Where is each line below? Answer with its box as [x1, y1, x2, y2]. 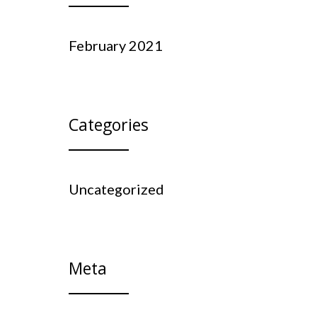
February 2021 [69, 36, 163, 54]
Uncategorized [69, 180, 164, 197]
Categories [69, 113, 149, 136]
